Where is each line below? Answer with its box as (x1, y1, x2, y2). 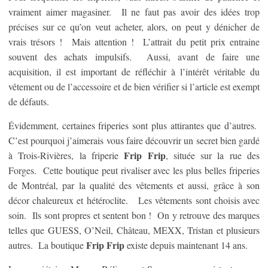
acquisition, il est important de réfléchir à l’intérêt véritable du (8, 65, 260, 78)
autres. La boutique (8, 239, 86, 251)
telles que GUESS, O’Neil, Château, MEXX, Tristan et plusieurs (8, 224, 260, 236)
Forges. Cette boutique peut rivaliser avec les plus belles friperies (8, 164, 260, 176)
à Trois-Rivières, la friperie (8, 149, 124, 162)
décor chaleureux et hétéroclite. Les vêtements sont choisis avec (8, 194, 260, 206)
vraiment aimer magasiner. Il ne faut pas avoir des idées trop (8, 5, 260, 18)
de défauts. (8, 95, 49, 108)
